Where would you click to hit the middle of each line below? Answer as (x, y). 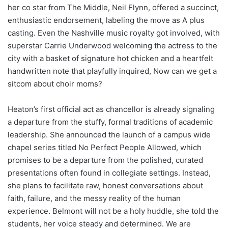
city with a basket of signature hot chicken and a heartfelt (110, 58)
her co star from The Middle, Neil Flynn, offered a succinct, (113, 7)
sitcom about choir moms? (55, 83)
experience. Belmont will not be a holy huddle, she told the (113, 211)
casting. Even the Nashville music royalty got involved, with (114, 33)
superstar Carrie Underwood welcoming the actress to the (112, 45)
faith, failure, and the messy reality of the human (94, 198)
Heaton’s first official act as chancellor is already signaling (111, 109)
